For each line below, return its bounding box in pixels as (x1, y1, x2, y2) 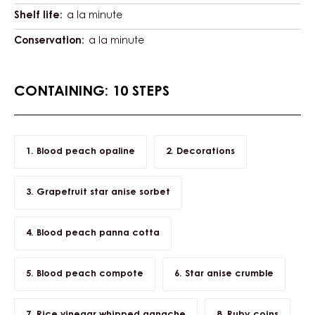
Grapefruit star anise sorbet (36, 187, 170, 197)
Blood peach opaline (36, 146, 135, 156)
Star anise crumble (184, 269, 274, 278)
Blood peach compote (36, 269, 143, 278)
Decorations (176, 146, 235, 156)
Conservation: (14, 36, 84, 46)
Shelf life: (14, 11, 63, 21)
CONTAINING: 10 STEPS (14, 84, 169, 99)
